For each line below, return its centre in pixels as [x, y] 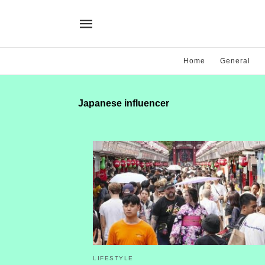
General [235, 61]
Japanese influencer [124, 103]
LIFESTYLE [113, 258]
